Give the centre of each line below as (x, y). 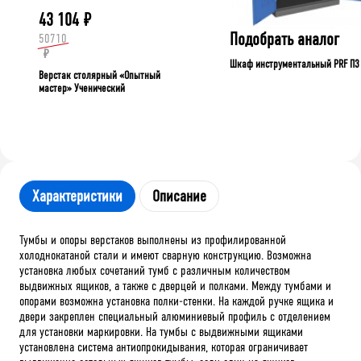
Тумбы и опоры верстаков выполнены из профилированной (153, 239)
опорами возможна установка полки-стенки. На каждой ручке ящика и (176, 301)
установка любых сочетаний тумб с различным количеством (155, 270)
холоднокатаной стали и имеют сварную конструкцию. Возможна (165, 255)
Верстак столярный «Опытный (100, 75)
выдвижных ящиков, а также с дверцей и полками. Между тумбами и (175, 285)
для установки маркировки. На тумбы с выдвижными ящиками (161, 331)
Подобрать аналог (285, 39)
